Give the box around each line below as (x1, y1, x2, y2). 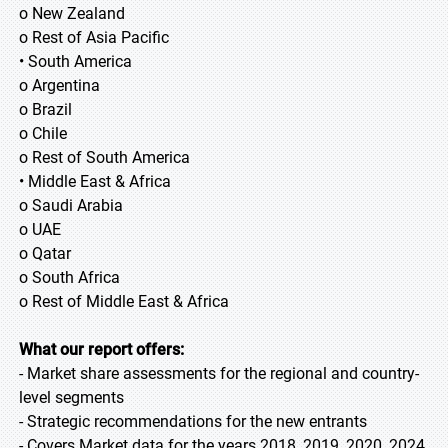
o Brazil (19, 100, 72, 119)
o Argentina (19, 76, 100, 95)
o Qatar (19, 244, 71, 263)
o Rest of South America (19, 148, 190, 167)
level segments (19, 388, 124, 407)
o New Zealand (19, 4, 149, 23)
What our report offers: (19, 340, 184, 359)
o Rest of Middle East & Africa (19, 292, 229, 311)
